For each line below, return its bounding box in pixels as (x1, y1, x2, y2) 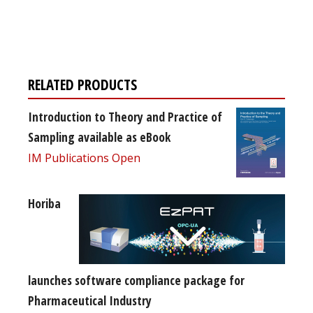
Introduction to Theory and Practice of (28, 108, 222, 125)
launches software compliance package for (28, 271, 245, 289)
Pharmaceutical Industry (28, 291, 152, 309)
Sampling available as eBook (28, 128, 170, 145)
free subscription (28, 10, 163, 32)
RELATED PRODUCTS (28, 74, 137, 94)
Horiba (28, 194, 61, 212)
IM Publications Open (28, 150, 140, 166)
